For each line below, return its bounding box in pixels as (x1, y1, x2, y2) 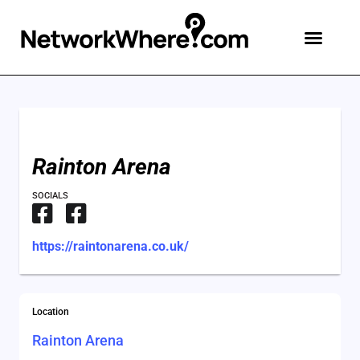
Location (32, 306, 69, 317)
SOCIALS (32, 190, 68, 201)
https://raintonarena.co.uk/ (32, 239, 189, 254)
